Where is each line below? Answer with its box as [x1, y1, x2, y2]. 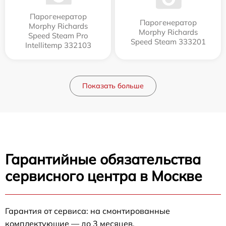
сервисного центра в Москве [5, 166, 202, 185]
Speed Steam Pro [28, 30, 88, 40]
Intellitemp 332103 [25, 40, 91, 50]
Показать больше [82, 81, 144, 90]
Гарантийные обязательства [5, 150, 201, 168]
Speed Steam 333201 [130, 36, 206, 46]
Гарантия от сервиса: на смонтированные [5, 205, 170, 216]
